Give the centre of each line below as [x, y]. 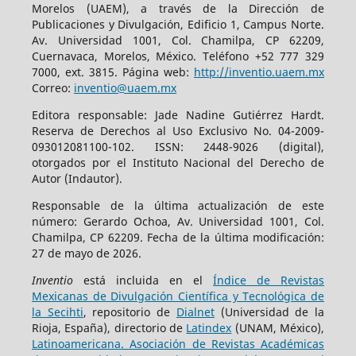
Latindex [209, 327]
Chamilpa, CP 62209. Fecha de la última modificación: [178, 237]
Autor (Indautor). [77, 178]
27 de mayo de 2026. [86, 253]
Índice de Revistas [269, 280]
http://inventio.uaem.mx [259, 72]
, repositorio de [130, 311]
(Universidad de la [269, 311]
